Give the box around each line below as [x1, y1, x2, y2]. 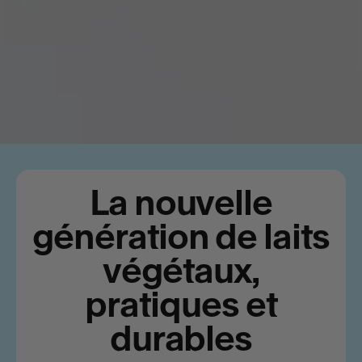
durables [109, 318, 253, 360]
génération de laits [32, 216, 330, 258]
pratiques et [85, 284, 277, 326]
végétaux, [103, 250, 259, 292]
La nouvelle [89, 182, 273, 224]
